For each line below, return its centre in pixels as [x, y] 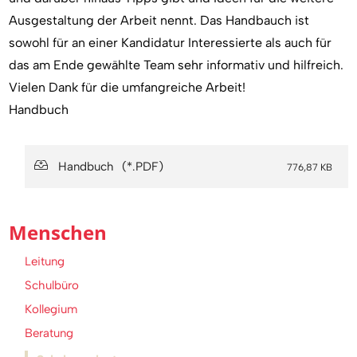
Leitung [45, 262]
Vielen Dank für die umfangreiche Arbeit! [127, 88]
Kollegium [51, 310]
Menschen [58, 233]
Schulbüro [52, 286]
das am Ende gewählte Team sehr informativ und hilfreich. [177, 65]
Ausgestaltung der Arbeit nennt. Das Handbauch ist [159, 21]
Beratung [49, 333]
